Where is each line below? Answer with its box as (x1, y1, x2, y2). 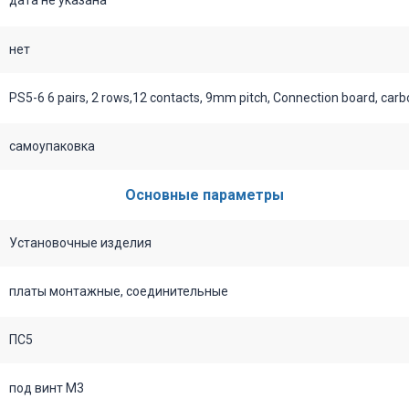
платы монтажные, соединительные (9, 283, 228, 299)
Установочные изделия (9, 235, 152, 250)
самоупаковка (9, 138, 95, 153)
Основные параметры (125, 185, 284, 204)
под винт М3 (9, 380, 84, 395)
